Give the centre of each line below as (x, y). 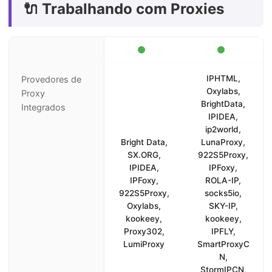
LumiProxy (144, 244)
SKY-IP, (223, 206)
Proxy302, (144, 231)
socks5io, (223, 193)
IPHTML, (223, 78)
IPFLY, (223, 231)
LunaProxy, (223, 142)
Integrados (43, 107)
